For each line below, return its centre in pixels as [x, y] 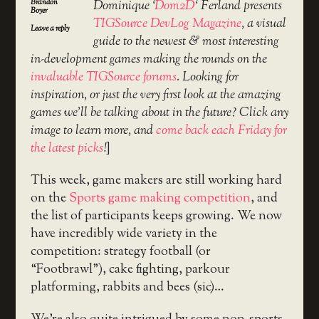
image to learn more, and [93, 131]
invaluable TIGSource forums [103, 77]
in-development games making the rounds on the [148, 59]
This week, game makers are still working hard [156, 181]
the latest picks [67, 148]
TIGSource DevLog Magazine [167, 24]
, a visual [263, 24]
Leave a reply [49, 28]
